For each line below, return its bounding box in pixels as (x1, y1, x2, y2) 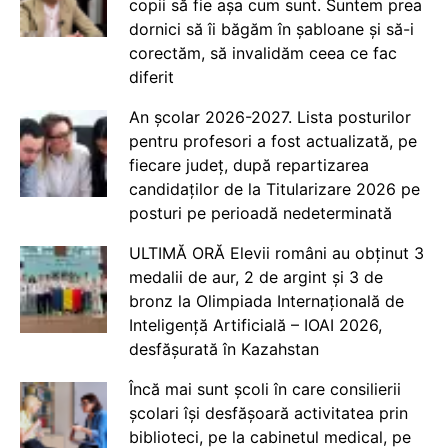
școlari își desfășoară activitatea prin (128, 403, 408, 423)
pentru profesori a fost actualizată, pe (128, 131, 417, 151)
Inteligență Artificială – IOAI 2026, (128, 315, 382, 335)
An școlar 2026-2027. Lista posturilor (128, 107, 411, 127)
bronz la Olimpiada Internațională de (128, 291, 404, 311)
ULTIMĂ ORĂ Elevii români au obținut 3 (128, 243, 424, 263)
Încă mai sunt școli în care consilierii (128, 379, 401, 399)
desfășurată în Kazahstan (128, 339, 319, 359)
